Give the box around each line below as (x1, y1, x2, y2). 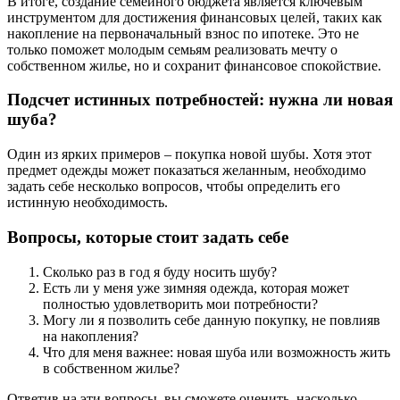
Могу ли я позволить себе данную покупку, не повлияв (43, 312, 380, 328)
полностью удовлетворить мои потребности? (43, 296, 318, 312)
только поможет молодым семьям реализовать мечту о (7, 41, 337, 57)
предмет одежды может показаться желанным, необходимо (7, 162, 366, 179)
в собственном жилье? (43, 360, 179, 376)
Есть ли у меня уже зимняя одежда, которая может (43, 279, 349, 296)
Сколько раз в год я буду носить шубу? (43, 263, 277, 279)
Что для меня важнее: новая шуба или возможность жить (43, 344, 390, 360)
